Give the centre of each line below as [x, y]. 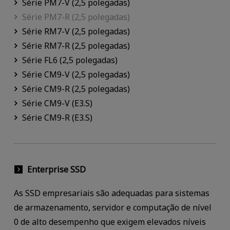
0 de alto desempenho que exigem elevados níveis [110, 222]
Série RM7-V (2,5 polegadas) [76, 32]
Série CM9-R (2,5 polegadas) [76, 89]
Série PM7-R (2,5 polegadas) [76, 17]
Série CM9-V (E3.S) [57, 103]
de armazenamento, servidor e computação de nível [112, 207]
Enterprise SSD [56, 169]
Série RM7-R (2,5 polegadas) [76, 46]
